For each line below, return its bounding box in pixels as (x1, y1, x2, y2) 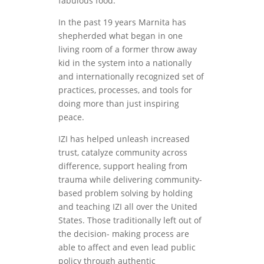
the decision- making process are (58, 227, 189, 239)
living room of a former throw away (58, 43, 197, 55)
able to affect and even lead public (58, 241, 196, 253)
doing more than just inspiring (58, 97, 179, 109)
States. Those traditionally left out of (58, 214, 202, 226)
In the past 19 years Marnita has (58, 16, 186, 28)
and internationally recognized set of (58, 70, 204, 82)
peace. (58, 111, 84, 123)
